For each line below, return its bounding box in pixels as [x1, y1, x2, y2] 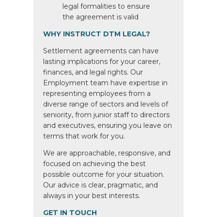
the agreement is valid [62, 13, 139, 21]
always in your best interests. [43, 191, 140, 200]
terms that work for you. [43, 132, 125, 140]
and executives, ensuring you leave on [43, 121, 172, 130]
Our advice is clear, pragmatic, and [43, 181, 158, 189]
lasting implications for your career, [43, 57, 160, 66]
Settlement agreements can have [43, 46, 159, 55]
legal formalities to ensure [62, 2, 150, 11]
